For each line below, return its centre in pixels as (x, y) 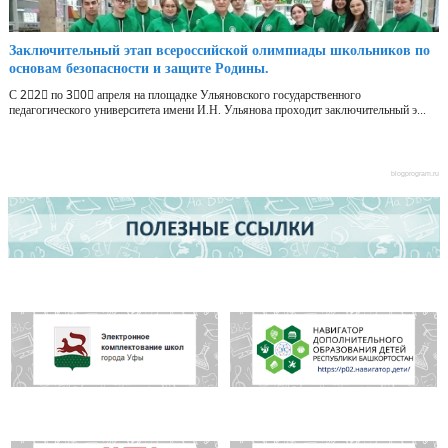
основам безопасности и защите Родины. (139, 69)
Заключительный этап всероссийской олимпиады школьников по (219, 51)
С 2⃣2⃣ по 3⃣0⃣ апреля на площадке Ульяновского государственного (185, 95)
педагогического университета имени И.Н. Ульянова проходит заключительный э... (217, 110)
